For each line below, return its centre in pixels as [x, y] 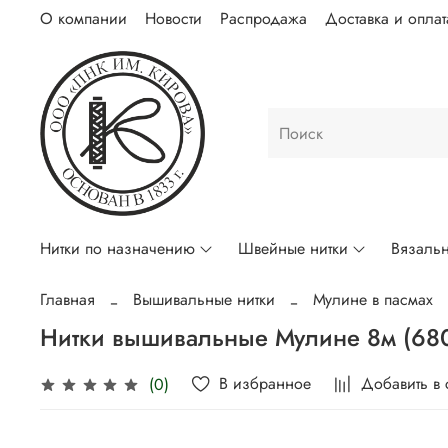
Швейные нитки [293, 249]
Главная [67, 300]
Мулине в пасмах [373, 300]
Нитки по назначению [117, 249]
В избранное [265, 384]
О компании [83, 18]
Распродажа [263, 18]
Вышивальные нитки [204, 300]
